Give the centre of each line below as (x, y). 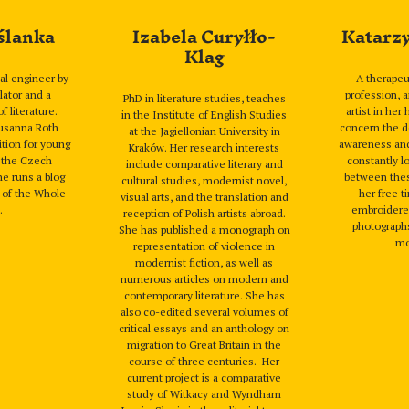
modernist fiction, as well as (204, 262)
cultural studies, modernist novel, (204, 180)
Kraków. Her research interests (204, 147)
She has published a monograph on (204, 230)
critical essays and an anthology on (204, 328)
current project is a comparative (204, 378)
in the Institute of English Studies (204, 115)
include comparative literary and (204, 164)
